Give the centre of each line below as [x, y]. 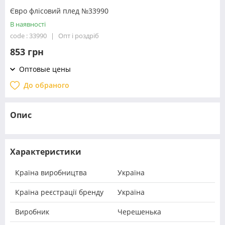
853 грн [27, 52]
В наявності [28, 24]
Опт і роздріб [79, 36]
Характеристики [46, 152]
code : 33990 [28, 36]
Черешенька [139, 212]
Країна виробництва [51, 173]
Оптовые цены [45, 69]
